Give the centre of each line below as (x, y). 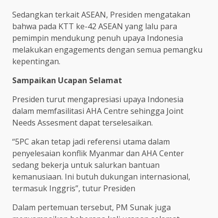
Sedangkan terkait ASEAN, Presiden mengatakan (101, 14)
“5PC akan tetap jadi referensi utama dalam (91, 141)
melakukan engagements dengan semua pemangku (107, 49)
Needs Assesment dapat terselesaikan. (82, 122)
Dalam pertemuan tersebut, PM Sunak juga (91, 207)
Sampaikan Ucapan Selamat (67, 80)
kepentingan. (36, 61)
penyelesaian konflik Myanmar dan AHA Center (98, 153)
